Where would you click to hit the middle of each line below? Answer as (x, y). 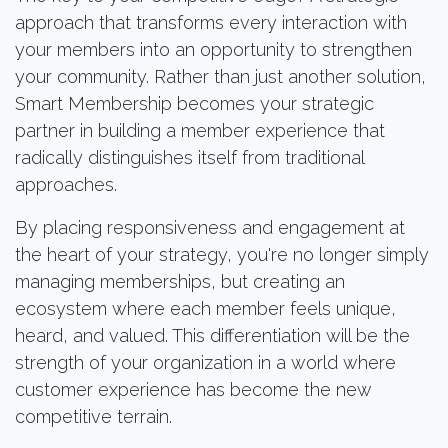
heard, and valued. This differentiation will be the (212, 335)
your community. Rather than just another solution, (220, 76)
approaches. (66, 184)
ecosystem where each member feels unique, (205, 308)
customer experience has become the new (193, 389)
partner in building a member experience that (200, 130)
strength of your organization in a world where (205, 362)
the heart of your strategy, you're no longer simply (222, 254)
